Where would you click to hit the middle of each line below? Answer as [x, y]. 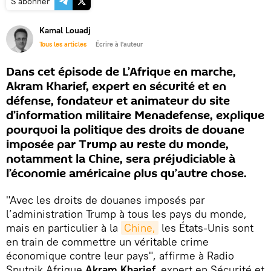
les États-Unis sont [206, 228]
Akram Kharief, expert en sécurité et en [116, 87]
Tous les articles [63, 44]
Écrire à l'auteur [119, 44]
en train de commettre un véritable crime [107, 242]
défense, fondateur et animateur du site [118, 101]
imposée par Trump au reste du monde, [117, 145]
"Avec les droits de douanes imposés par [106, 200]
